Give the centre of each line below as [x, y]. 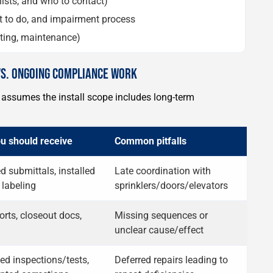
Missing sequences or [161, 215]
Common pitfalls [151, 141]
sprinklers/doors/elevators [171, 185]
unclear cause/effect [159, 230]
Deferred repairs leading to [171, 260]
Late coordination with [163, 171]
